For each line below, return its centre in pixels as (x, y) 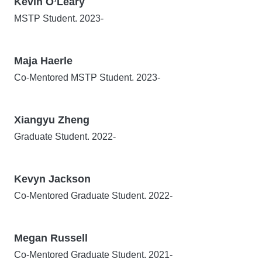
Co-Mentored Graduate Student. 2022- (93, 196)
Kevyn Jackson (52, 179)
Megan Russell (51, 238)
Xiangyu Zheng (52, 120)
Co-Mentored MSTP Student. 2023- (87, 77)
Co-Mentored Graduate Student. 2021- (93, 255)
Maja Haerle (43, 61)
